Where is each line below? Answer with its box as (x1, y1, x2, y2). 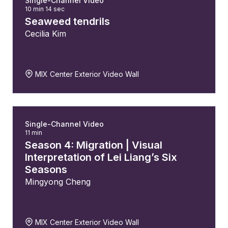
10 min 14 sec (25, 5, 65, 13)
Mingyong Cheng (25, 177, 91, 187)
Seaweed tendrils (25, 15, 110, 27)
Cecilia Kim (25, 28, 66, 39)
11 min (25, 129, 42, 136)
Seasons (25, 163, 67, 176)
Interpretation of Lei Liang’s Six (25, 151, 177, 163)
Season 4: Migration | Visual (25, 139, 162, 151)
